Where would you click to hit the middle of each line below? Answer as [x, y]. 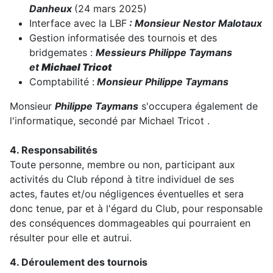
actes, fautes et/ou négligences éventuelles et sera [127, 194]
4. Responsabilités [54, 150]
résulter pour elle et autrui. [71, 238]
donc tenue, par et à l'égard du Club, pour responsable [136, 209]
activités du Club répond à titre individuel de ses [122, 179]
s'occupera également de [198, 106]
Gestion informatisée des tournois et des [123, 38]
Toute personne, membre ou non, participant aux [122, 165]
